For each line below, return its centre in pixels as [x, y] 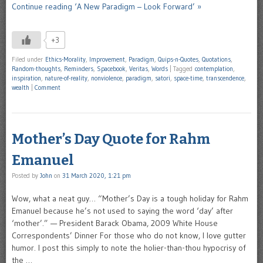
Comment [48, 87]
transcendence [225, 78]
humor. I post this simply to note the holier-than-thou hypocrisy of [129, 247]
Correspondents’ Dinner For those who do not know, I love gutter [129, 235]
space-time [188, 78]
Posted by [26, 175]
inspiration [26, 78]
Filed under [28, 59]
